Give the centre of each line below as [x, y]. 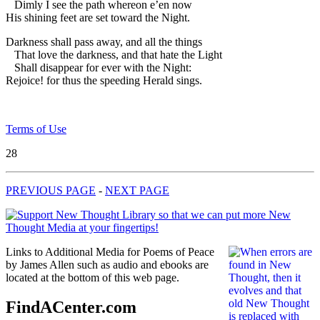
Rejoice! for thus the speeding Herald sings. [104, 80]
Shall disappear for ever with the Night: [99, 67]
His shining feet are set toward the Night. [98, 17]
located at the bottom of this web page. [92, 277]
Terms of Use [36, 129]
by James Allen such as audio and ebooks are [107, 264]
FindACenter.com [71, 307]
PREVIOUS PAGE [51, 190]
